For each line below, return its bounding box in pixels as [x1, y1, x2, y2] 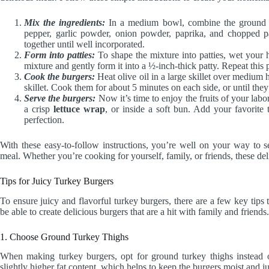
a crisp [24, 103, 53, 114]
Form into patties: [24, 49, 95, 60]
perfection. [24, 114, 64, 125]
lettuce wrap [53, 103, 105, 114]
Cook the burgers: [24, 71, 95, 82]
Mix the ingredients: [24, 17, 106, 28]
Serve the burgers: [24, 92, 96, 103]
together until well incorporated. [24, 38, 145, 49]
